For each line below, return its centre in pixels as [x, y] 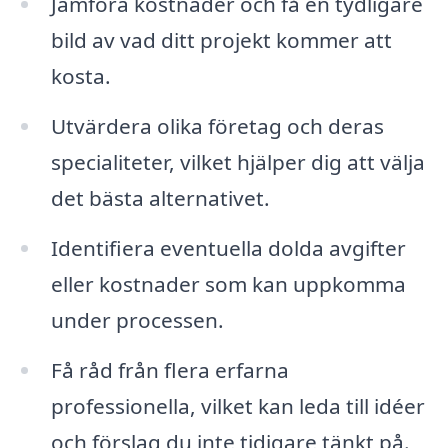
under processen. [137, 319]
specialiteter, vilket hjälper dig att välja [237, 162]
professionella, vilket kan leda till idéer [237, 405]
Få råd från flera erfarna [169, 369]
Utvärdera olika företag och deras [217, 126]
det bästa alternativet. [160, 198]
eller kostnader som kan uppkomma [228, 283]
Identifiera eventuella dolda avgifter [228, 247]
